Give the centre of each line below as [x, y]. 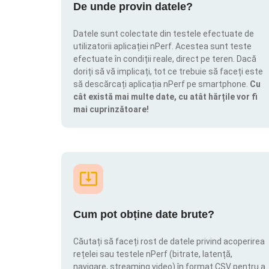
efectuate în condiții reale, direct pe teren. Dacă [165, 59]
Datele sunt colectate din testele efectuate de [164, 34]
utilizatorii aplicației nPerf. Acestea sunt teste [162, 47]
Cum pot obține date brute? [144, 214]
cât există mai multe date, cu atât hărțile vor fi [165, 97]
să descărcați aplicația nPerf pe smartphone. [162, 84]
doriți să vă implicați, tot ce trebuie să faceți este [168, 72]
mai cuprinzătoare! [111, 110]
